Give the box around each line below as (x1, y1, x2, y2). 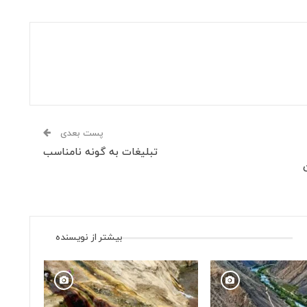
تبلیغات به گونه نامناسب (43, 145, 158, 160)
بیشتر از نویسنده (56, 231, 123, 245)
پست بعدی (58, 127, 104, 140)
